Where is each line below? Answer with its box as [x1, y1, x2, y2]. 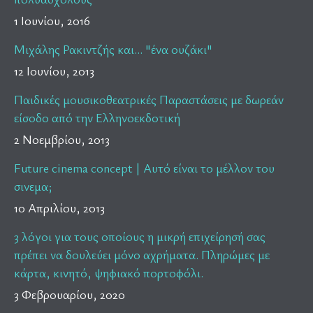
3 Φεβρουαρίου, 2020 [14, 286, 125, 303]
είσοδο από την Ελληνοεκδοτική [14, 109, 180, 126]
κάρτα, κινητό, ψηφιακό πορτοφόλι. [14, 264, 203, 282]
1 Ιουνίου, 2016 [14, 12, 90, 29]
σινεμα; [14, 177, 52, 195]
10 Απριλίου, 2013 [14, 199, 105, 217]
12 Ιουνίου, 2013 [14, 62, 94, 80]
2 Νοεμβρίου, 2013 [14, 131, 110, 148]
